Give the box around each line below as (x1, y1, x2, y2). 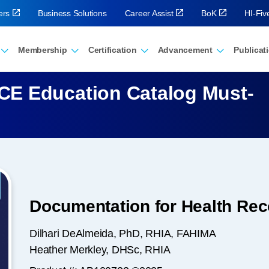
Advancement (157, 46, 213, 55)
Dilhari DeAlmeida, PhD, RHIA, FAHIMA (29, 228, 216, 240)
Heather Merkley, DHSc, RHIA (29, 244, 171, 256)
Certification (88, 46, 137, 55)
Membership (18, 46, 67, 55)
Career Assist (124, 8, 174, 18)
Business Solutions (37, 8, 107, 18)
